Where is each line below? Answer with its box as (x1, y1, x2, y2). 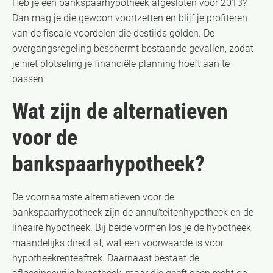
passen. (12, 73, 46, 85)
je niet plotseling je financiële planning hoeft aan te (12, 57, 230, 69)
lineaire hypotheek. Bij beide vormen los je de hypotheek (12, 221, 251, 233)
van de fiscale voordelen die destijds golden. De (12, 27, 214, 39)
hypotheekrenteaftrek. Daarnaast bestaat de (12, 252, 199, 264)
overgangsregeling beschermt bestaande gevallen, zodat (12, 42, 253, 54)
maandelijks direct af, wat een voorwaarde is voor (12, 236, 224, 249)
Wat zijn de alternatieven (12, 98, 228, 124)
